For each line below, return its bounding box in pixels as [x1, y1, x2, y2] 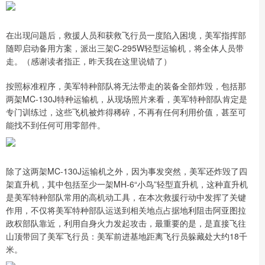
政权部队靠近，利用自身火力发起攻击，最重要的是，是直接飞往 [6, 216, 246, 229]
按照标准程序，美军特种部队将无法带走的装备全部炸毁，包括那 [6, 79, 246, 92]
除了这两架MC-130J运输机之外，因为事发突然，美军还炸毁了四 [6, 164, 247, 177]
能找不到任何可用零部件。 [6, 118, 105, 131]
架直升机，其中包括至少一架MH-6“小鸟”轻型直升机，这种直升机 [6, 177, 248, 190]
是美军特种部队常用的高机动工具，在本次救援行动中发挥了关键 [6, 190, 246, 203]
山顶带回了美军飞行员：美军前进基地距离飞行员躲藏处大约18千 [6, 230, 247, 242]
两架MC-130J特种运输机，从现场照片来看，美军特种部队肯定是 [6, 92, 247, 105]
